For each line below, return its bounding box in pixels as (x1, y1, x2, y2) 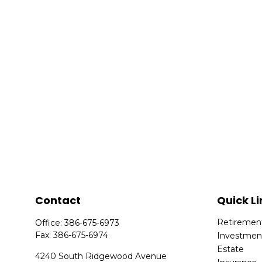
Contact (35, 193, 81, 208)
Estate (217, 244, 244, 255)
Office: (35, 218, 65, 229)
